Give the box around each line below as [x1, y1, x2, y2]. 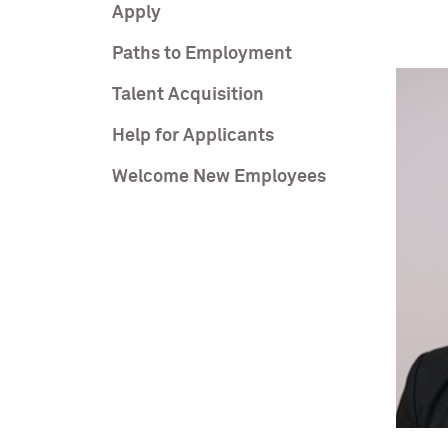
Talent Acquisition [112, 86, 264, 104]
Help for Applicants [112, 127, 274, 145]
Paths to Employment [112, 45, 292, 63]
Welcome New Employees [112, 168, 326, 186]
